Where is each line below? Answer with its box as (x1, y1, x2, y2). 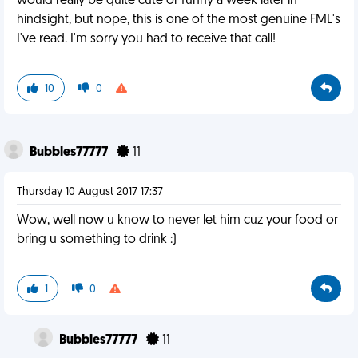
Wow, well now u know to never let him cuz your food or (17, 214, 338, 227)
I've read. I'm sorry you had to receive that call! (17, 33, 276, 46)
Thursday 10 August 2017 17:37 (17, 186, 163, 198)
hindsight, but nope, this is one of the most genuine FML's (17, 14, 340, 26)
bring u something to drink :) (17, 233, 177, 246)
